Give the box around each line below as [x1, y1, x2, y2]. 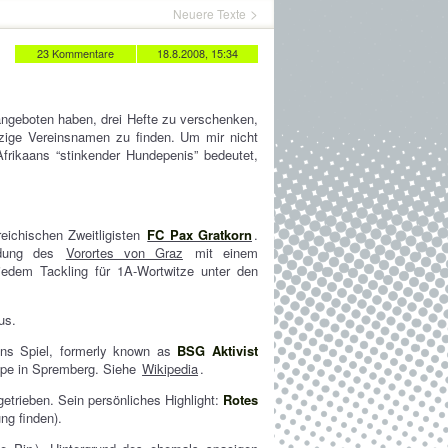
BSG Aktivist [177, 341, 259, 360]
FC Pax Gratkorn [147, 225, 253, 244]
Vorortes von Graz [65, 243, 183, 262]
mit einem [184, 243, 259, 262]
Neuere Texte [173, 5, 246, 22]
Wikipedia [142, 359, 199, 378]
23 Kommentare [37, 45, 114, 61]
